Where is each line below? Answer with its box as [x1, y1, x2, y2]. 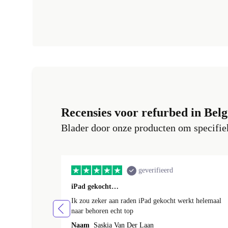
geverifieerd [138, 166, 173, 175]
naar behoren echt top [71, 207, 133, 215]
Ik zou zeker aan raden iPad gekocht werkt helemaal [71, 197, 221, 205]
